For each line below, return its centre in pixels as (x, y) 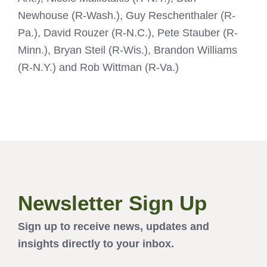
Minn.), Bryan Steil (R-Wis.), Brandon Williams (128, 50)
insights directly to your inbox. (96, 244)
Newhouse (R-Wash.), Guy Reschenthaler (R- (127, 16)
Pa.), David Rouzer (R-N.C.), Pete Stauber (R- (128, 33)
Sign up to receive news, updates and (114, 227)
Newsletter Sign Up (112, 203)
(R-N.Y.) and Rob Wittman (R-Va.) (98, 68)
